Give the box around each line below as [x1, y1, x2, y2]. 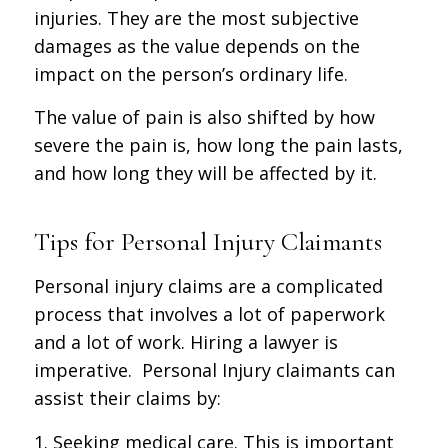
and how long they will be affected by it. [33, 161, 377, 186]
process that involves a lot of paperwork [33, 302, 385, 327]
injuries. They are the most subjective [33, 5, 359, 30]
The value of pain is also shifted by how [33, 105, 375, 130]
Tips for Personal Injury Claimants [33, 226, 382, 258]
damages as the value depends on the [33, 33, 360, 58]
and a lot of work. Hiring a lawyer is [33, 330, 338, 355]
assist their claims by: [33, 386, 221, 411]
